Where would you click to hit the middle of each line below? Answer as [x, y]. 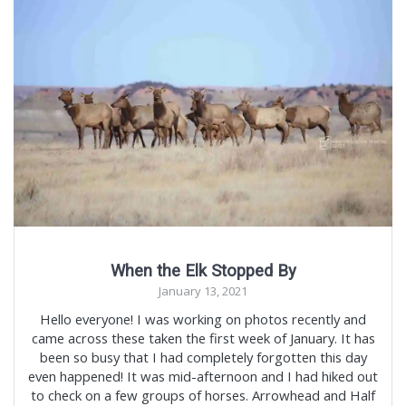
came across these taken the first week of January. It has [203, 338]
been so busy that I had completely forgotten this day [203, 358]
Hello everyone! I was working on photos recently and [203, 319]
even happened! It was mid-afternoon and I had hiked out [203, 377]
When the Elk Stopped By [203, 271]
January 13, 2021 [203, 291]
